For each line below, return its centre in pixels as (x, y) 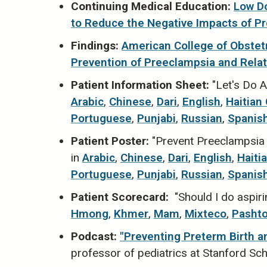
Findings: (95, 45)
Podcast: (94, 236)
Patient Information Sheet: (140, 85)
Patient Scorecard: (120, 197)
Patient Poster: (110, 141)
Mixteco (206, 213)
